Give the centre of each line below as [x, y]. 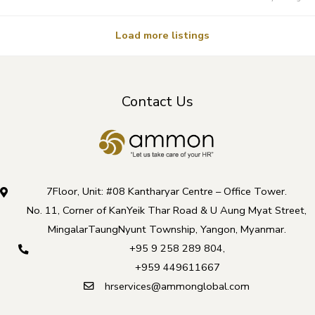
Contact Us [157, 101]
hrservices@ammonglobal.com [177, 286]
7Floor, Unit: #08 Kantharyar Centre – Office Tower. [167, 191]
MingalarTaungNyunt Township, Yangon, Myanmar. [167, 229]
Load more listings [163, 36]
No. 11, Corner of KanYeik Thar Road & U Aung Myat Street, [167, 210]
